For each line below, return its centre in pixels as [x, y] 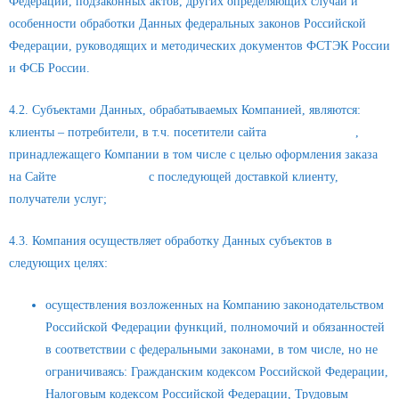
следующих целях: [58, 264]
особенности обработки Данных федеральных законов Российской [187, 24]
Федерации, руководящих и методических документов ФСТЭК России [199, 46]
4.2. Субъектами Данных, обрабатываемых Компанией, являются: [185, 110]
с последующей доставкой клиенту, [242, 177]
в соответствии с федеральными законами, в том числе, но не [212, 350]
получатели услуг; [58, 199]
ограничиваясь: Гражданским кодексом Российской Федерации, [217, 372]
